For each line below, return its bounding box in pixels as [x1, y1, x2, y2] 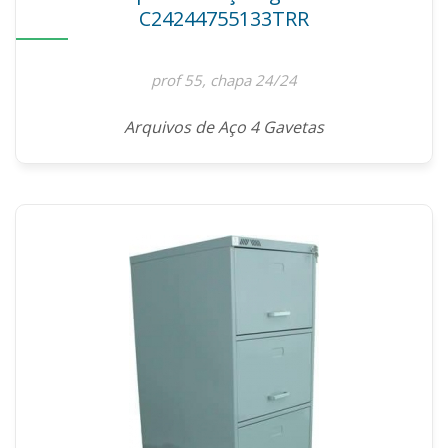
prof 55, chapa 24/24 [151, 70, 297, 90]
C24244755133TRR [139, 5, 309, 32]
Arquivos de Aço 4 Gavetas [124, 116, 324, 138]
